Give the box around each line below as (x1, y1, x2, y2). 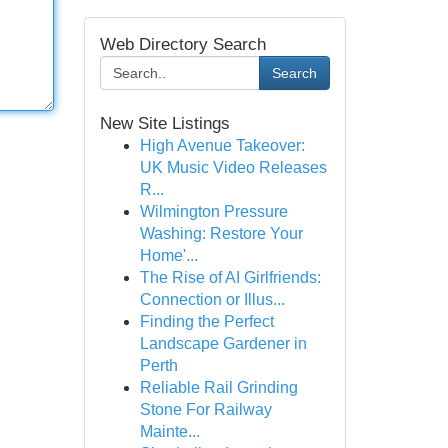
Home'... (139, 247, 198, 264)
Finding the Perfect (139, 313, 274, 330)
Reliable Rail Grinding (139, 379, 298, 396)
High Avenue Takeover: (139, 137, 305, 154)
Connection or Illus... (139, 291, 285, 308)
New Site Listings (99, 114, 230, 133)
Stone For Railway (139, 401, 272, 418)
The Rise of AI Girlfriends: (139, 269, 321, 286)
